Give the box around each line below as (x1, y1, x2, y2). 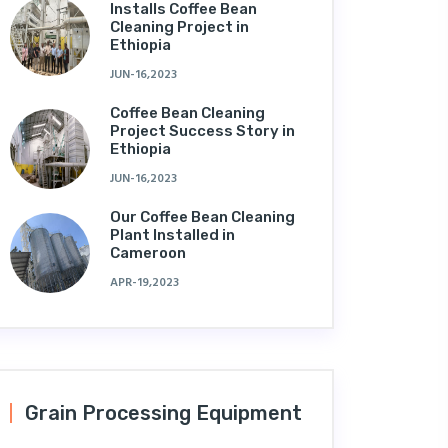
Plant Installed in (110, 226, 235, 244)
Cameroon (110, 244, 186, 262)
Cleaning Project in (110, 18, 249, 36)
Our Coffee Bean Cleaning (110, 208, 295, 226)
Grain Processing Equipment (25, 401, 302, 425)
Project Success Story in (110, 122, 295, 140)
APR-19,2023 (110, 273, 179, 293)
